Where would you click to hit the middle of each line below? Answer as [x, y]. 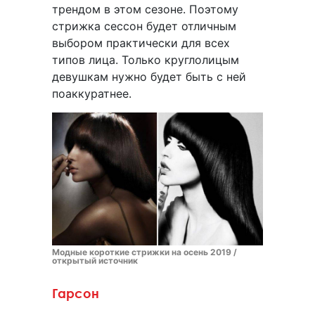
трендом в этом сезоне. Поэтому [145, 9]
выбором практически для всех [141, 43]
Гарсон [77, 293]
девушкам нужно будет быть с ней [149, 76]
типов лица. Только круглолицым [146, 59]
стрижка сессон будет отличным [144, 26]
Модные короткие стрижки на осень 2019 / [144, 252]
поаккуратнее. [92, 93]
